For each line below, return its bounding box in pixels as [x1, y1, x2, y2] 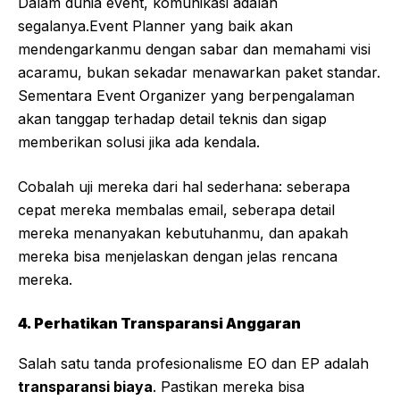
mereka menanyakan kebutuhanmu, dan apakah [18, 224, 348, 243]
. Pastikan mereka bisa [153, 378, 304, 396]
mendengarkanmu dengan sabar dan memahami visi [18, 40, 371, 59]
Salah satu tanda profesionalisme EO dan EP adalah [18, 354, 369, 373]
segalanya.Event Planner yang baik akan [18, 17, 293, 36]
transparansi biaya [18, 378, 153, 396]
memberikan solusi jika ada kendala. [18, 133, 260, 152]
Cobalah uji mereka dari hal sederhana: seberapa [18, 178, 350, 196]
